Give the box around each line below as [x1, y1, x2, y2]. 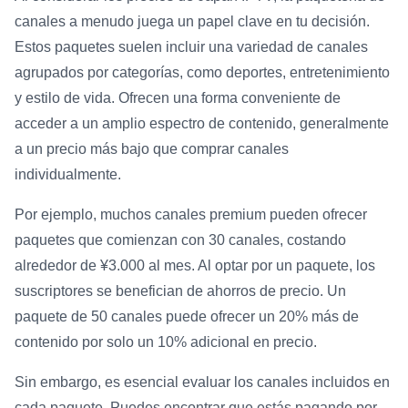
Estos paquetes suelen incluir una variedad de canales [15, 38, 368, 55]
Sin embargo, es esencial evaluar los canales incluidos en [15, 373, 390, 390]
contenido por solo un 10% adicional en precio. [15, 333, 317, 350]
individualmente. [15, 166, 121, 182]
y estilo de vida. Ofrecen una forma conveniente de [15, 89, 341, 106]
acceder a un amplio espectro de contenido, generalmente [15, 115, 389, 131]
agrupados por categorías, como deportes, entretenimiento [15, 64, 390, 80]
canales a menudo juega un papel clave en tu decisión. [15, 13, 370, 29]
